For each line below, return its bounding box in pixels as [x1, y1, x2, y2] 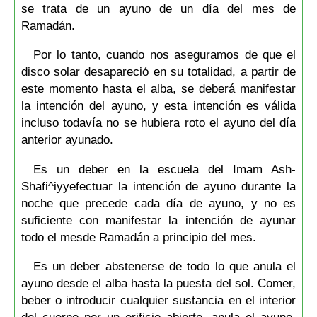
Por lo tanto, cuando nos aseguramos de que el [33, 47, 296, 62]
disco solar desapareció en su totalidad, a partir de [21, 64, 296, 79]
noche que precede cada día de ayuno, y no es [21, 195, 296, 210]
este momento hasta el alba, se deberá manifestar [21, 81, 296, 96]
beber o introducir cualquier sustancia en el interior [21, 293, 296, 308]
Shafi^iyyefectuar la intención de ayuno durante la [21, 178, 296, 193]
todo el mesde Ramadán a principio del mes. [21, 229, 256, 244]
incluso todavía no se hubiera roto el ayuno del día [21, 115, 296, 130]
